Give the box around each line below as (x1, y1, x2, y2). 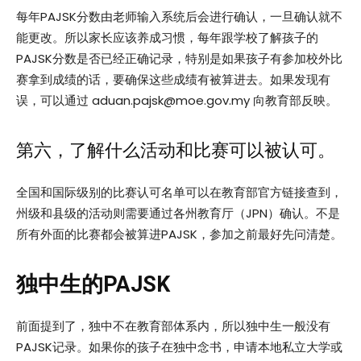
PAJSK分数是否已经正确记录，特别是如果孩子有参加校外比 (16, 50, 342, 68)
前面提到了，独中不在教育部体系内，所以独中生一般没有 (16, 317, 330, 335)
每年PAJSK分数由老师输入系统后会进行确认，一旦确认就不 (16, 8, 342, 26)
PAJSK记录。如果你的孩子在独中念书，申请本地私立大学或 (16, 338, 342, 356)
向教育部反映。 (250, 92, 338, 110)
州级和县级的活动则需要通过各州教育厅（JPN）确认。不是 (16, 205, 340, 222)
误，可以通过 (16, 92, 92, 110)
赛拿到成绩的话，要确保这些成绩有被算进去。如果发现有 (16, 71, 330, 89)
